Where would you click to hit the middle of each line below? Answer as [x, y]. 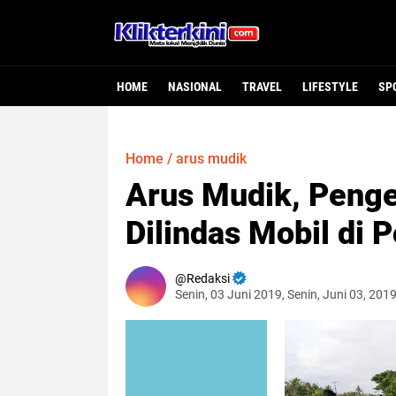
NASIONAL [195, 87]
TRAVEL [262, 87]
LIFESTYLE [330, 87]
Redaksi [208, 278]
